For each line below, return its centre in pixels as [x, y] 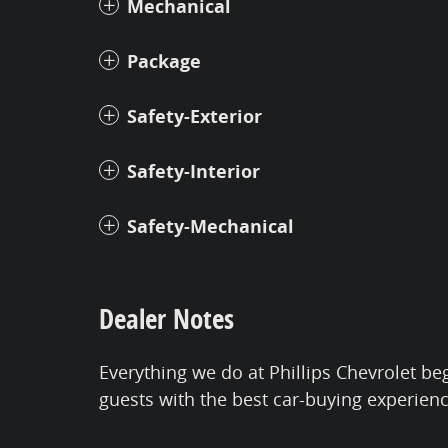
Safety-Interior [193, 172]
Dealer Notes [166, 319]
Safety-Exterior [194, 117]
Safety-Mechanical [210, 227]
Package [164, 62]
